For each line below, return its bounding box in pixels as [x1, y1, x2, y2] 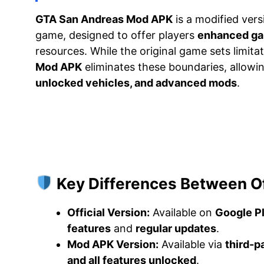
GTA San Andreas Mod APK [35, 12, 173, 25]
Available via [159, 237, 225, 250]
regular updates [136, 222, 216, 235]
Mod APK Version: [67, 237, 159, 250]
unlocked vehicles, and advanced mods [35, 76, 237, 89]
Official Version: [67, 206, 150, 219]
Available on [150, 206, 215, 219]
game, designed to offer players [35, 28, 197, 41]
